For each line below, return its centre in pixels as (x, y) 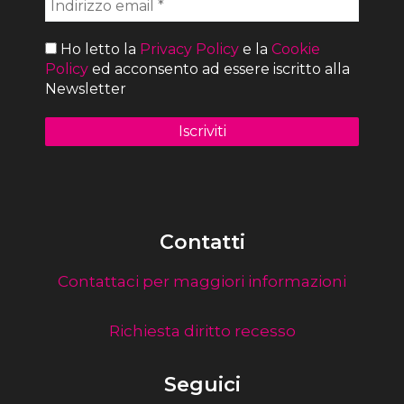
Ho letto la (98, 49)
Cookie (296, 49)
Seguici (202, 384)
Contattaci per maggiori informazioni (202, 282)
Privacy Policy (189, 49)
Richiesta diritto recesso (202, 331)
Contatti (202, 242)
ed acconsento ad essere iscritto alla (219, 69)
